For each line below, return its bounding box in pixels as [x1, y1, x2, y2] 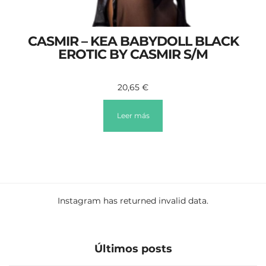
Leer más [116, 111, 150, 121]
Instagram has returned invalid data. [58, 195, 208, 206]
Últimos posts [94, 242, 172, 255]
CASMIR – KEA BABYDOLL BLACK [27, 33, 239, 50]
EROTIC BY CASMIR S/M [58, 46, 208, 63]
